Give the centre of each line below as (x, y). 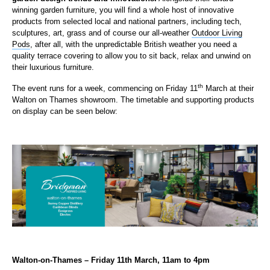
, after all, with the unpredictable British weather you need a (133, 44)
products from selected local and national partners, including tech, (127, 21)
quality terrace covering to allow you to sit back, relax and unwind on (131, 56)
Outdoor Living (217, 33)
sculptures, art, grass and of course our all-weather (102, 33)
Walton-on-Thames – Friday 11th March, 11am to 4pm (111, 260)
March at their (228, 88)
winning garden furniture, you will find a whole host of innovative (123, 10)
